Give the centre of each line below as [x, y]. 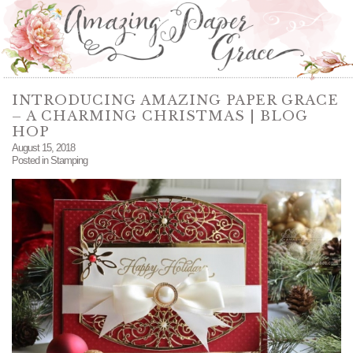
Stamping [69, 161]
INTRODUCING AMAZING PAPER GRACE [175, 101]
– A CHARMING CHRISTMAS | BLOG [160, 117]
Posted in [31, 161]
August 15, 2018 [43, 148]
